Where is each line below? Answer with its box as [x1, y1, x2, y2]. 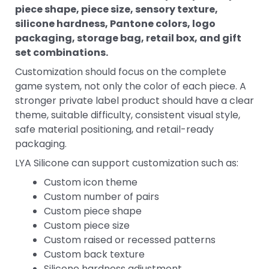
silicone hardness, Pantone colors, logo [15, 16, 216, 31]
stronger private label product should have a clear [15, 93, 254, 107]
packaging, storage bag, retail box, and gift [15, 31, 241, 45]
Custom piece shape [44, 204, 142, 218]
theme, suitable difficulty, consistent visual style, [15, 107, 240, 122]
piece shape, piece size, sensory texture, [15, 2, 218, 16]
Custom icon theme [44, 175, 138, 189]
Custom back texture [44, 247, 145, 261]
